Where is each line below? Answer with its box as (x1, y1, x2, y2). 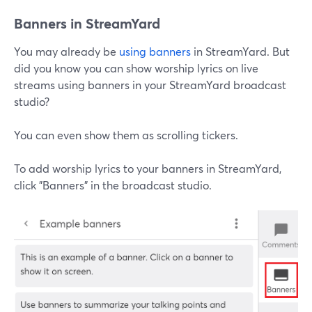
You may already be (14, 44, 119, 59)
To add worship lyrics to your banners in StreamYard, (14, 161, 281, 176)
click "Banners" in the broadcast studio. (14, 178, 212, 193)
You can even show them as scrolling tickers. (14, 127, 238, 143)
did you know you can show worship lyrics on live (14, 61, 258, 76)
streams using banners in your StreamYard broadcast (14, 77, 286, 93)
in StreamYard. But (191, 44, 290, 59)
